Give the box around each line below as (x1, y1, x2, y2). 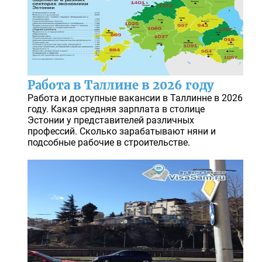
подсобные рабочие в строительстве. (27, 137, 190, 149)
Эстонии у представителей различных (27, 115, 194, 126)
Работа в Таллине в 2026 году (27, 78, 213, 93)
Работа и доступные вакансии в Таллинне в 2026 (27, 92, 243, 104)
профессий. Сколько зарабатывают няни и (27, 126, 216, 137)
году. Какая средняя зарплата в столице (27, 104, 205, 115)
